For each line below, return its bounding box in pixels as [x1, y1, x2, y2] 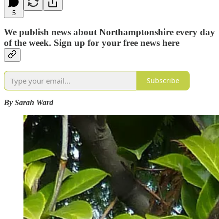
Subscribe [147, 76, 179, 86]
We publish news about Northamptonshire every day [4, 27, 215, 38]
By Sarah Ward [4, 98, 53, 107]
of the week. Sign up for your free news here [4, 38, 179, 48]
